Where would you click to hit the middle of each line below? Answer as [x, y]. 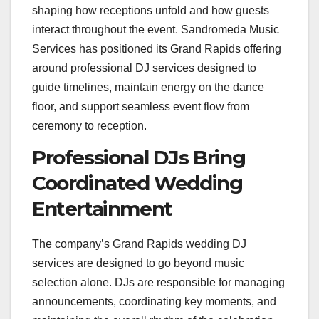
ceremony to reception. [89, 126]
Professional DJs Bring [139, 158]
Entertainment [102, 209]
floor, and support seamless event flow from [141, 107]
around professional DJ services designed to [144, 68]
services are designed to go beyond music [138, 263]
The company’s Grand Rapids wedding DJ [139, 244]
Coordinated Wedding [137, 183]
